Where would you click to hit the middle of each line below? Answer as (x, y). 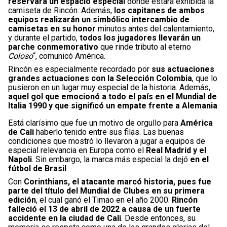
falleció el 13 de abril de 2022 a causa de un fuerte (104, 209)
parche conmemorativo (53, 47)
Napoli (20, 159)
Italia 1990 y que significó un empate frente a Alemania (113, 105)
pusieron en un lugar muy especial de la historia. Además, (109, 87)
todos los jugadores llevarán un (139, 37)
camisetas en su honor (52, 28)
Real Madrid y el (175, 150)
